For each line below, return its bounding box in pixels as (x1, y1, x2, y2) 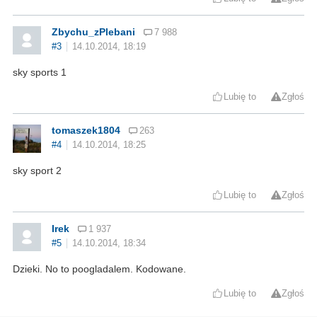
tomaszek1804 (52, 124, 120, 136)
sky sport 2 (13, 164, 62, 176)
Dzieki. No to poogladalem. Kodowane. (13, 263, 186, 275)
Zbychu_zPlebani (52, 25, 135, 38)
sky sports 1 (13, 66, 67, 78)
